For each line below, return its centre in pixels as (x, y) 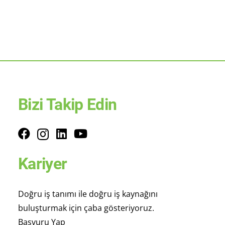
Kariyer (42, 164)
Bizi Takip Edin (67, 104)
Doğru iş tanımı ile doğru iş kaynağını (88, 194)
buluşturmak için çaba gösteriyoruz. (86, 208)
